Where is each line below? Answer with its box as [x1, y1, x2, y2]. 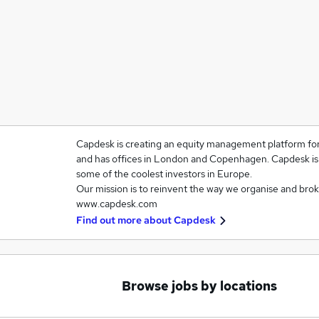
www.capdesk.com [75, 197, 157, 210]
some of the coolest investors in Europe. [75, 167, 252, 180]
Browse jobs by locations [122, 278, 277, 294]
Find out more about [75, 214, 174, 226]
